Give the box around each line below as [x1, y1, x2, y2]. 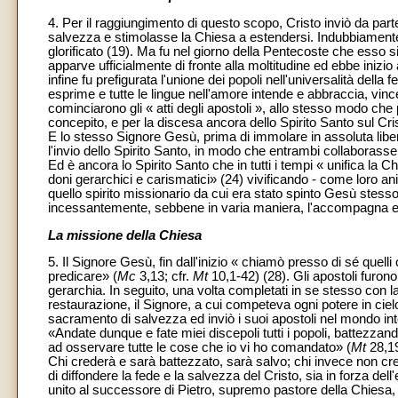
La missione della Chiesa [48, 227, 202, 243]
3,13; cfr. [136, 269, 193, 284]
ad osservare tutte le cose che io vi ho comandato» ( [48, 340, 351, 355]
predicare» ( [48, 269, 117, 284]
